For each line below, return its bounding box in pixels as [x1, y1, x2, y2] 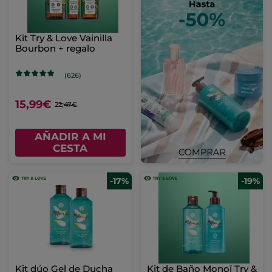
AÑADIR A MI [34, 131, 106, 143]
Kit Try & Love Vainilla [15, 32, 112, 44]
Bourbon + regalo [15, 42, 95, 55]
